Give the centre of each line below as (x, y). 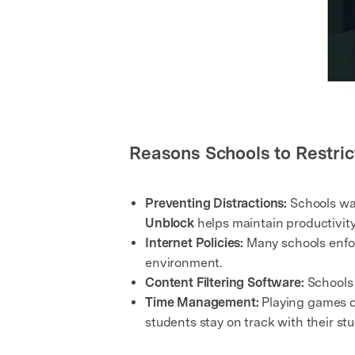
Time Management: (202, 302)
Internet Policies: (195, 242)
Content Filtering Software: (225, 282)
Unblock (170, 223)
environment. (184, 262)
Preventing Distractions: (216, 203)
